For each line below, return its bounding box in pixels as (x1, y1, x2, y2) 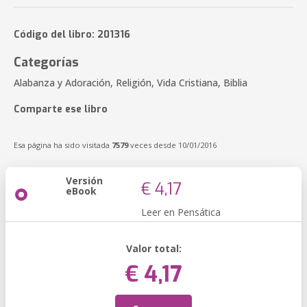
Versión (66, 174, 103, 187)
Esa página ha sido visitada (14, 140, 112, 150)
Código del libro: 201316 (14, 28, 130, 41)
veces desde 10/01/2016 (128, 140, 217, 150)
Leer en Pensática (141, 206, 221, 219)
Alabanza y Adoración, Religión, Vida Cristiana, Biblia (14, 76, 247, 89)
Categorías (14, 54, 79, 71)
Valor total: (125, 242, 182, 255)
